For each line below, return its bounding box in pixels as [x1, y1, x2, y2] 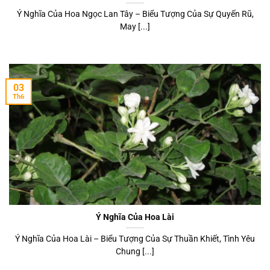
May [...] [120, 22, 150, 32]
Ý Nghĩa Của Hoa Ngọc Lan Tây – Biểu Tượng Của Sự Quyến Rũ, [16, 9, 254, 19]
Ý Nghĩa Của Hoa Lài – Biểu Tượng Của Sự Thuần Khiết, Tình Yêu [15, 233, 255, 243]
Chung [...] [116, 246, 154, 256]
